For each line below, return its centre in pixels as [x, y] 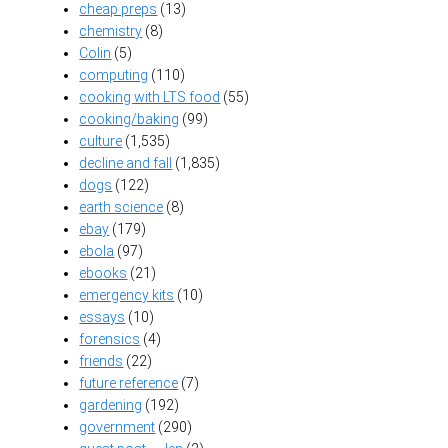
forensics [110, 338]
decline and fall [126, 162]
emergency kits [127, 294]
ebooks [103, 272]
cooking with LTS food [150, 96]
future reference [129, 382]
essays [102, 316]
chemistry [111, 30]
